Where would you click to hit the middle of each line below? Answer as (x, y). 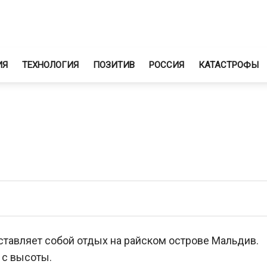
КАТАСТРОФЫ (229, 65)
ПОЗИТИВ (114, 65)
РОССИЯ (167, 65)
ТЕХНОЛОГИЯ (50, 65)
